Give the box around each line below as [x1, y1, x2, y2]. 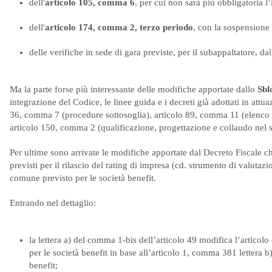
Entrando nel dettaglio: [10, 198, 96, 208]
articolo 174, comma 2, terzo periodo [45, 22, 193, 32]
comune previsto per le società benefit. [10, 173, 156, 183]
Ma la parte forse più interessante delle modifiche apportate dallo [10, 84, 257, 94]
